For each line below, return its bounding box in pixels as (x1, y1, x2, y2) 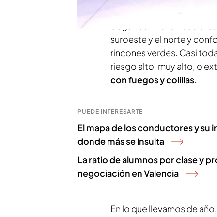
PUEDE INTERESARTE (77, 108, 143, 115)
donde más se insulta (77, 136, 164, 147)
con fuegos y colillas (110, 74, 194, 85)
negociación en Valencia (77, 168, 179, 179)
